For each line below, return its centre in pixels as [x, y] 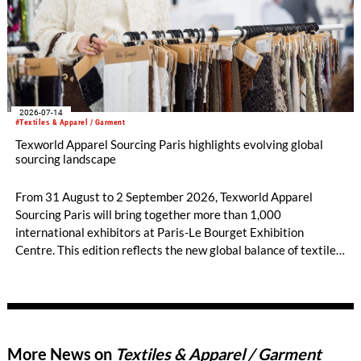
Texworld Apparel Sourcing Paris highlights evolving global [169, 145]
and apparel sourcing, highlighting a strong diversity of [158, 267]
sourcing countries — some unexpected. [118, 285]
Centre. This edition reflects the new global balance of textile [175, 249]
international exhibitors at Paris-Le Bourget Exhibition [159, 232]
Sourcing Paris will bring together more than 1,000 [148, 214]
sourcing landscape [65, 159]
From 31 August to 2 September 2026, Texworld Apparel [164, 196]
